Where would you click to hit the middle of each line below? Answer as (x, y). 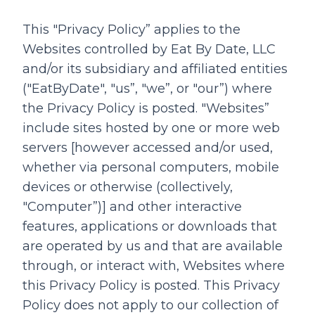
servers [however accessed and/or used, (148, 148)
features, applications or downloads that (150, 226)
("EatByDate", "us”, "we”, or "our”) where (147, 89)
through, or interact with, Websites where (154, 266)
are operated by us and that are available (153, 246)
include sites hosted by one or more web (151, 128)
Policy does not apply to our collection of (150, 305)
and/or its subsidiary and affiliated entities (155, 69)
